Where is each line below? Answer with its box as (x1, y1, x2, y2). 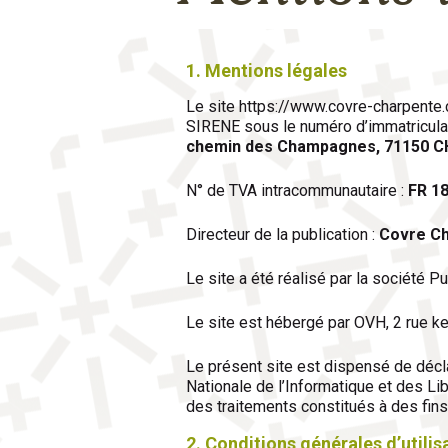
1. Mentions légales (186, 60, 347, 82)
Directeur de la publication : (186, 224, 379, 244)
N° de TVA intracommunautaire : (186, 180, 408, 200)
